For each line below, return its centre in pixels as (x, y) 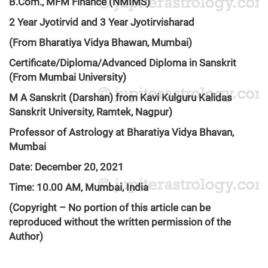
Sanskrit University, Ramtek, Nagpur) (91, 112)
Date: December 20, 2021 (69, 167)
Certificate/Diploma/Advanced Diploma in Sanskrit (123, 63)
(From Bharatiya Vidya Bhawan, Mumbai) (100, 42)
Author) (26, 236)
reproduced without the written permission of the (120, 222)
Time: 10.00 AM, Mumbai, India (79, 187)
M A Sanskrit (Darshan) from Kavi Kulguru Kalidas (121, 97)
